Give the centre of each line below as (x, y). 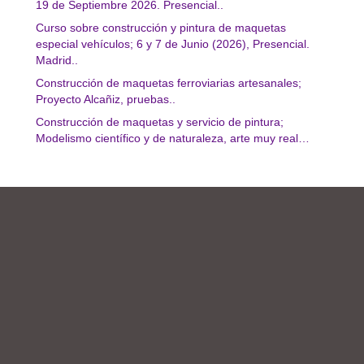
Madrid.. (57, 60)
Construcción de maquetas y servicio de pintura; (160, 122)
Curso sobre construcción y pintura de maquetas (161, 28)
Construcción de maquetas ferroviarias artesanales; (169, 83)
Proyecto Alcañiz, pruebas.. (106, 99)
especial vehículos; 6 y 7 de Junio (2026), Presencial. (173, 44)
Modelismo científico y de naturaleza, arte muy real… (173, 138)
